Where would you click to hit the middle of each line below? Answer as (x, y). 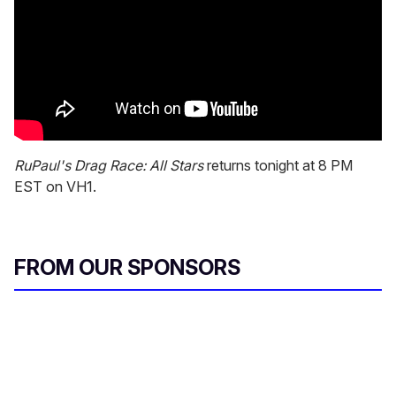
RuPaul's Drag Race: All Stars (110, 166)
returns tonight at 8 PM (280, 166)
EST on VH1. (55, 187)
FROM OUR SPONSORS (127, 268)
